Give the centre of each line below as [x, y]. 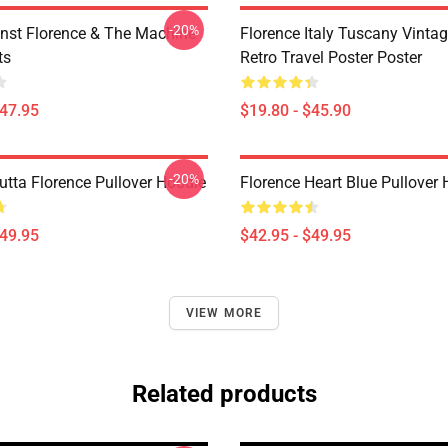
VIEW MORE [224, 313]
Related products [224, 394]
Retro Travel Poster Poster [331, 57]
